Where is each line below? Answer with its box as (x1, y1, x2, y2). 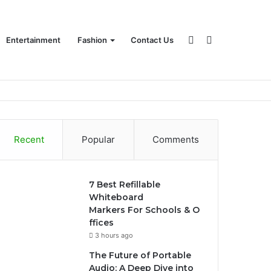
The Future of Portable (89, 250, 192, 261)
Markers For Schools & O (89, 204, 200, 215)
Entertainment (6, 35, 60, 45)
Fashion (77, 35, 107, 45)
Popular (82, 134, 115, 145)
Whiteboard (89, 192, 144, 203)
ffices (89, 217, 117, 228)
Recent (13, 134, 44, 145)
